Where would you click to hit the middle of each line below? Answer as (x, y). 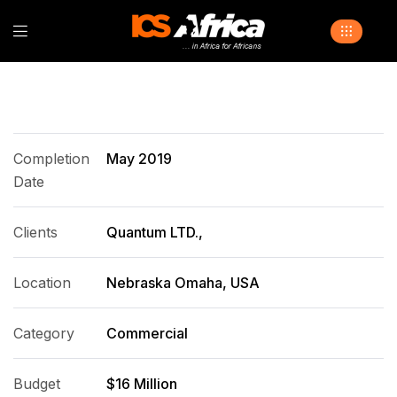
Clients (35, 232)
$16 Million (141, 384)
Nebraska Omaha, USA (183, 283)
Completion (51, 159)
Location (42, 283)
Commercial (147, 333)
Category (44, 333)
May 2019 (139, 159)
